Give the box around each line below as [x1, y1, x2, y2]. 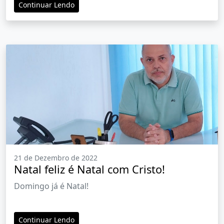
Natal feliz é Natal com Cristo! [14, 162, 165, 177]
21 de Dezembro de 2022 [14, 153, 97, 163]
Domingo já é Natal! [14, 180, 88, 192]
